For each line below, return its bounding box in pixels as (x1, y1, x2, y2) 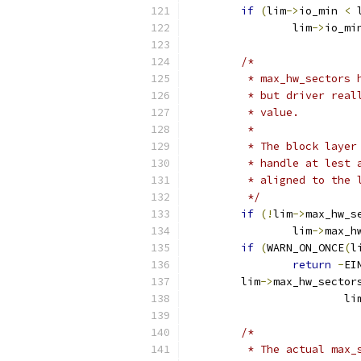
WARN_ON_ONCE (267, 241, 344, 255)
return (293, 258, 331, 272)
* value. (241, 106, 299, 119)
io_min (299, 4, 344, 18)
